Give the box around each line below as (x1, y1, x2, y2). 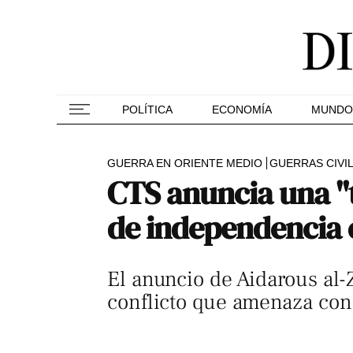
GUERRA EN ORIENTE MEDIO (107, 157, 262, 169)
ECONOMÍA (212, 103, 272, 116)
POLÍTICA (122, 103, 173, 116)
